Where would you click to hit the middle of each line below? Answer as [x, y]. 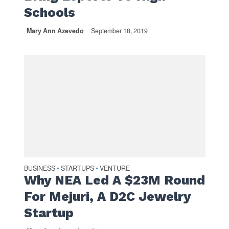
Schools [49, 13]
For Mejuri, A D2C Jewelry [107, 197]
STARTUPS [77, 168]
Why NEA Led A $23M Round [114, 180]
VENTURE [114, 168]
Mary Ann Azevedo [55, 31]
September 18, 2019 [119, 31]
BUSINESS [39, 168]
